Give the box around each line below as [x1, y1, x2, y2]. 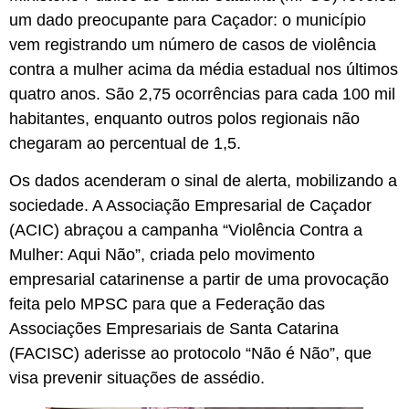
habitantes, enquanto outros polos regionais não [9, 110, 360, 129]
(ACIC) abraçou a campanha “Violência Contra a [9, 221, 362, 240]
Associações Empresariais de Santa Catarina [9, 320, 339, 339]
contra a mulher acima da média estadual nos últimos [9, 60, 398, 79]
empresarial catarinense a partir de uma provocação [9, 270, 389, 289]
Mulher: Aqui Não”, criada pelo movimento [9, 246, 315, 265]
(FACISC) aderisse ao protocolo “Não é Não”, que [9, 344, 372, 363]
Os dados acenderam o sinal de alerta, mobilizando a [9, 172, 397, 191]
